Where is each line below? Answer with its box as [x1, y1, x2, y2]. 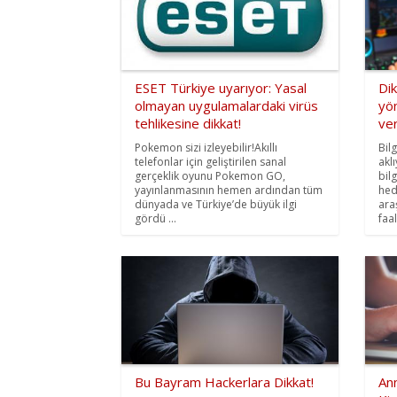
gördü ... [135, 210, 176, 226]
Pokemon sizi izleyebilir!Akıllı [135, 139, 277, 155]
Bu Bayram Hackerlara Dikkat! [135, 373, 314, 392]
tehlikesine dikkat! [135, 113, 241, 132]
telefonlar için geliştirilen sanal [135, 153, 286, 169]
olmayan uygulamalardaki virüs [135, 96, 318, 114]
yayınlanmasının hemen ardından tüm [135, 182, 323, 198]
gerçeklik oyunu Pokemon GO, [135, 167, 285, 183]
